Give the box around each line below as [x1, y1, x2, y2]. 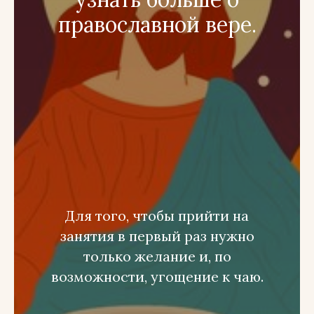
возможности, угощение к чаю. [50, 268, 264, 285]
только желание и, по [83, 247, 231, 265]
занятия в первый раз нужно [60, 227, 254, 245]
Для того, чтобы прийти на [65, 207, 249, 224]
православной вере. [57, 11, 257, 38]
